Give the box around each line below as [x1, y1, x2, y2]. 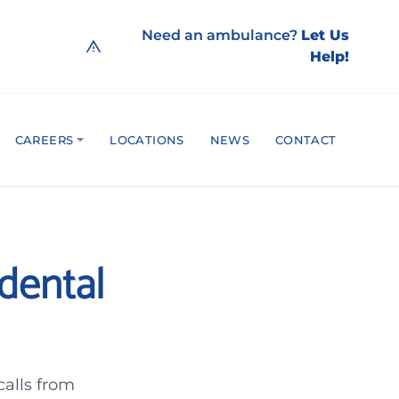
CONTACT [274, 132, 337, 147]
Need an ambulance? [142, 27, 301, 44]
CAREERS [14, 132, 74, 147]
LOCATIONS [110, 132, 184, 147]
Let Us [301, 27, 349, 44]
